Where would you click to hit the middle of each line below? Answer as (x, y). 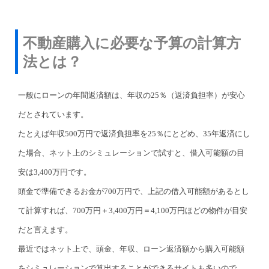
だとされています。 (53, 114)
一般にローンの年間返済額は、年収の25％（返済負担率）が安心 (131, 95)
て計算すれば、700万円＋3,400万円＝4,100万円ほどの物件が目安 (133, 210)
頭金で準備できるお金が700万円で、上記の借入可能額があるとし (134, 191)
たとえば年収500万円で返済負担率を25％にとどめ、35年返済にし (134, 133)
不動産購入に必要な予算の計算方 (132, 43)
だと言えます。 (45, 229)
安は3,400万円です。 (55, 172)
